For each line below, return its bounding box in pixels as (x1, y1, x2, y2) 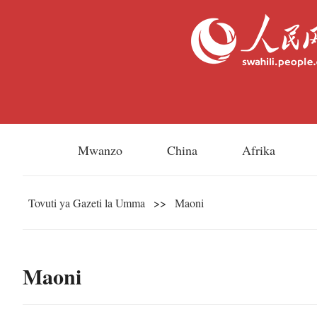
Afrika (242, 142, 276, 158)
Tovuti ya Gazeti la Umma (28, 195, 145, 210)
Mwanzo (78, 142, 123, 158)
